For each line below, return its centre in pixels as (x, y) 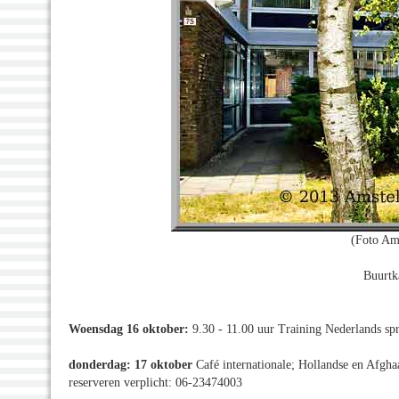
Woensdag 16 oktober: (129, 329)
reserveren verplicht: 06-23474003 (155, 382)
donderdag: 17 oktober (130, 364)
